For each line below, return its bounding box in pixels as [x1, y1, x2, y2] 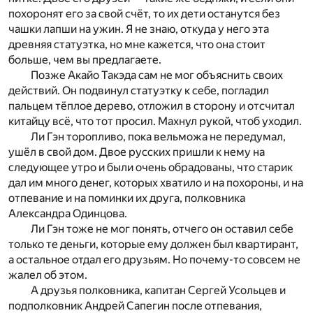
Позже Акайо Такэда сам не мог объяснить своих [31, 68, 283, 82]
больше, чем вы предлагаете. [8, 52, 161, 66]
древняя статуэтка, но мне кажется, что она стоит [8, 37, 265, 51]
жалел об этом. [8, 268, 87, 282]
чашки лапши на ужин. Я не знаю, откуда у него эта [8, 22, 269, 36]
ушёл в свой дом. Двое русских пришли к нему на [8, 145, 265, 159]
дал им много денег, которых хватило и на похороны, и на [8, 175, 303, 189]
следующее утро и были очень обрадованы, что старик [8, 160, 293, 174]
